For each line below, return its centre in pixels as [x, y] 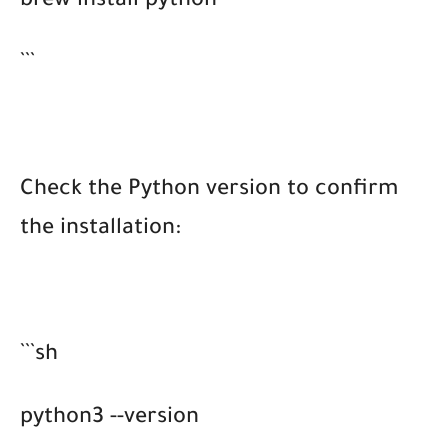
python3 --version [109, 418]
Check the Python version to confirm [209, 190]
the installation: [100, 229]
